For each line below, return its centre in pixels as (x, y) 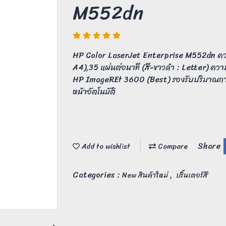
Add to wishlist (105, 147)
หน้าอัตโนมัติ (94, 92)
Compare (172, 147)
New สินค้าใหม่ (146, 175)
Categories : (97, 175)
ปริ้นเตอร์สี (192, 175)
